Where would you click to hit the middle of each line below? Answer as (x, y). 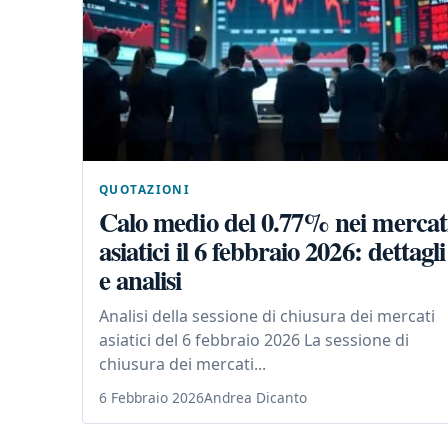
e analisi (140, 280)
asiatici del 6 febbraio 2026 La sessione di (254, 340)
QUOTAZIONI (145, 189)
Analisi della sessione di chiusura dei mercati (267, 316)
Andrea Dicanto (255, 398)
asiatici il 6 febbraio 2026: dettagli (272, 251)
